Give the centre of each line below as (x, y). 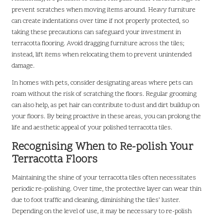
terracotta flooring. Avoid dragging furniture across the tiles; (98, 43)
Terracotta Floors (54, 160)
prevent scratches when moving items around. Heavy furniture (104, 10)
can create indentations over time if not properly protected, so (100, 21)
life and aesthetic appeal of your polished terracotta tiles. (92, 127)
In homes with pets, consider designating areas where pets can (102, 83)
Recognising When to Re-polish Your (102, 147)
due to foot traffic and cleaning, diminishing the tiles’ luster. (96, 200)
